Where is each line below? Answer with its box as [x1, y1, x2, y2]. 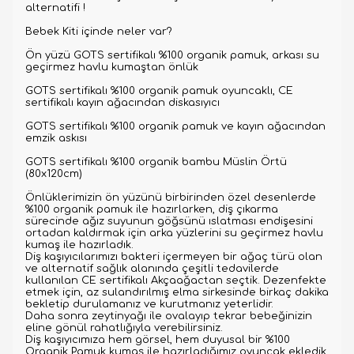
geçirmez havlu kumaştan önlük [25, 62, 198, 73]
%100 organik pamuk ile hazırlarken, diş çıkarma [25, 204, 278, 215]
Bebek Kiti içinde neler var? [25, 26, 172, 37]
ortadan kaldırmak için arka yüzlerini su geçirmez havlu [25, 228, 323, 239]
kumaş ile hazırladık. [25, 239, 134, 250]
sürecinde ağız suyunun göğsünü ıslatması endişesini [25, 216, 313, 227]
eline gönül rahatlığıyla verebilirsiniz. [25, 322, 223, 333]
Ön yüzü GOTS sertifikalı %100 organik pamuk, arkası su [25, 50, 319, 61]
